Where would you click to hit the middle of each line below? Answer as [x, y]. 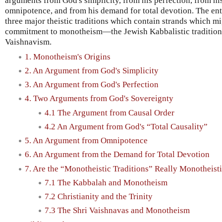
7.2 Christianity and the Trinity [99, 197]
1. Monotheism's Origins [68, 56]
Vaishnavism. [28, 42]
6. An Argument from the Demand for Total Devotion [117, 155]
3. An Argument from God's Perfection [92, 85]
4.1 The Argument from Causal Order [110, 112]
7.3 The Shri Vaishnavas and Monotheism [117, 211]
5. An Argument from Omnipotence [86, 141]
